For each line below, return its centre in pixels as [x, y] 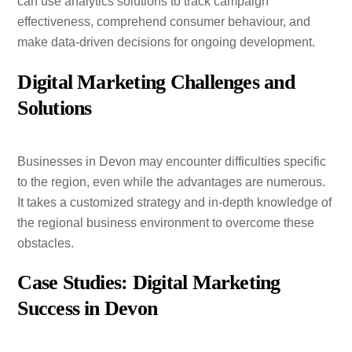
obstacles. [46, 243]
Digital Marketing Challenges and [156, 82]
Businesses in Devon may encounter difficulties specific [172, 161]
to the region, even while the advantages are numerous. [172, 181]
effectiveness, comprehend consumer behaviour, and [164, 21]
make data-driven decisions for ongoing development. [167, 42]
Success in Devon [88, 309]
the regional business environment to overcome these [166, 222]
